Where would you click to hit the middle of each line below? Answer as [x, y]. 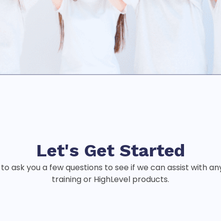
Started [152, 150]
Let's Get [78, 150]
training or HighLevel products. [110, 179]
